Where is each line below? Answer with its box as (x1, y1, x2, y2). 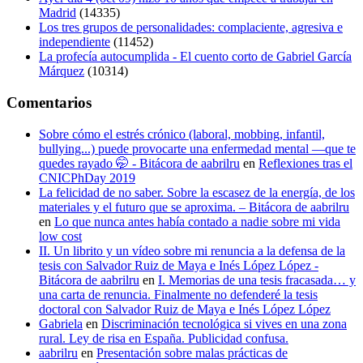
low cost (39, 228, 82, 243)
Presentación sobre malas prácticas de (96, 345, 288, 360)
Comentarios (6, 94, 92, 112)
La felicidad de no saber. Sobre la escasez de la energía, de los (39, 185, 355, 199)
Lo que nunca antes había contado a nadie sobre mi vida (54, 214, 340, 228)
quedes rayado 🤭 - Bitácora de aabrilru (39, 156, 240, 170)
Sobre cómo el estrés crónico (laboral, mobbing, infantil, (39, 126, 325, 141)
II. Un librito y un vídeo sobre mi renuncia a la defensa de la (39, 243, 345, 258)
